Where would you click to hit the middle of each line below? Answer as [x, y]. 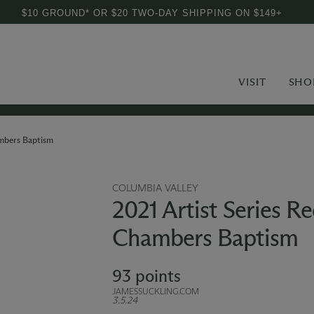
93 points [146, 276]
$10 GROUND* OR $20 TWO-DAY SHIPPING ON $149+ [152, 13]
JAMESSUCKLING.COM [155, 291]
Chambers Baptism [205, 238]
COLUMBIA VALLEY [155, 188]
